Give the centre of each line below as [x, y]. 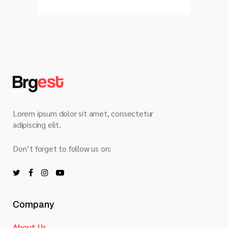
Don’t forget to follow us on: [62, 148]
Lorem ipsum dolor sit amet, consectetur [83, 113]
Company [33, 205]
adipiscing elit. [37, 124]
